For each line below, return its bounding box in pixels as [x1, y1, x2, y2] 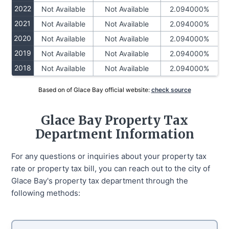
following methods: [11, 188, 81, 198]
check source [151, 85, 191, 94]
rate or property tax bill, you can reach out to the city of [11, 163, 211, 173]
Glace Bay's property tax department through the [11, 175, 189, 186]
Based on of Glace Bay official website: [38, 85, 151, 94]
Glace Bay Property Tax [41, 112, 188, 128]
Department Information [35, 126, 194, 142]
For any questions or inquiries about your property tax [11, 151, 207, 161]
